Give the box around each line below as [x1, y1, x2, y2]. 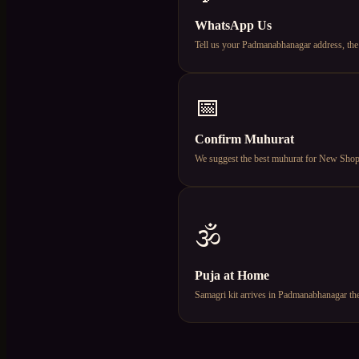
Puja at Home [195, 268, 269, 282]
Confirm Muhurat [195, 131, 294, 146]
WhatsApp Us [195, 18, 272, 32]
